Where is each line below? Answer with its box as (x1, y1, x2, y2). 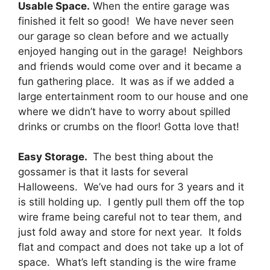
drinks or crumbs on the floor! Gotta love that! (18, 120, 239, 133)
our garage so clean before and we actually (18, 30, 228, 42)
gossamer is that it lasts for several (18, 166, 188, 178)
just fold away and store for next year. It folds (18, 226, 242, 239)
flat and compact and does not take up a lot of (18, 241, 243, 254)
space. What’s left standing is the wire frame (18, 256, 236, 269)
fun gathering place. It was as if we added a (18, 75, 234, 87)
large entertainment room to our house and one (18, 90, 248, 102)
